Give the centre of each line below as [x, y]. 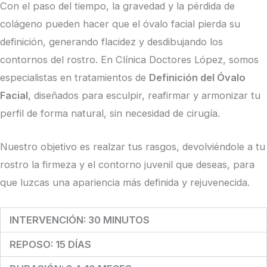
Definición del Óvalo [197, 78]
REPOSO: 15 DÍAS [50, 244]
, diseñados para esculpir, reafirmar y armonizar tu [144, 96]
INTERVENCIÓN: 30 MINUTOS [80, 220]
